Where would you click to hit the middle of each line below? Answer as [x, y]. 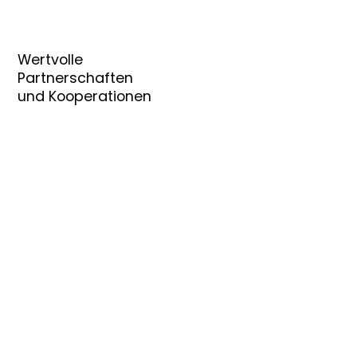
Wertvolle [51, 60]
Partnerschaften [78, 78]
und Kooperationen [85, 96]
